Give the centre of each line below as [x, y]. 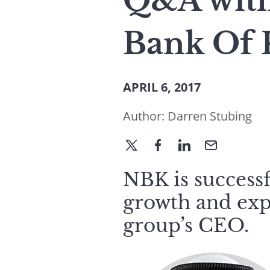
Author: [145, 116]
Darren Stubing [210, 116]
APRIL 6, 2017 [162, 87]
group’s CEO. [186, 225]
